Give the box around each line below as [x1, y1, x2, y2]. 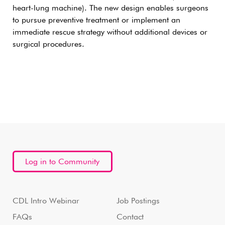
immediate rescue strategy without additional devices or [13, 28, 207, 37]
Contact [116, 213, 144, 221]
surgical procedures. [13, 40, 84, 49]
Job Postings [116, 197, 160, 205]
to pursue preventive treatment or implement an [13, 16, 180, 25]
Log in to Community [25, 158, 100, 166]
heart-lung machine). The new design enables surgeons [13, 4, 208, 13]
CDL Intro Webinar [13, 197, 79, 205]
